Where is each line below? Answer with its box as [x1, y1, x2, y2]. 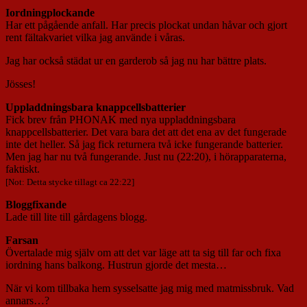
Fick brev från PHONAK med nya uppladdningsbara [5, 114, 236, 126]
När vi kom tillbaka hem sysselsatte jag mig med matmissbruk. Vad [5, 282, 294, 295]
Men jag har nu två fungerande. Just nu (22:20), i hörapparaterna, [5, 151, 286, 163]
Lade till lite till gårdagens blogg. [5, 211, 147, 223]
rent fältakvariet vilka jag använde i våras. [5, 32, 185, 44]
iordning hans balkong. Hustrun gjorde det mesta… [5, 259, 227, 271]
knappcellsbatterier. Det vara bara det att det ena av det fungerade [5, 126, 286, 138]
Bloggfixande [5, 199, 66, 211]
